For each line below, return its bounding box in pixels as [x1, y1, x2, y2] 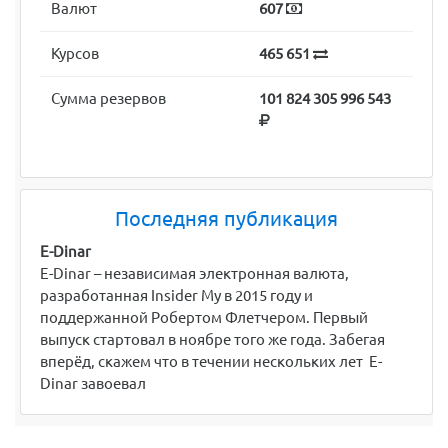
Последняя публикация [115, 207, 339, 230]
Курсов [51, 45, 100, 63]
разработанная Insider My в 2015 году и [40, 287, 313, 305]
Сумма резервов [51, 90, 167, 108]
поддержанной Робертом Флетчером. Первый [40, 309, 368, 327]
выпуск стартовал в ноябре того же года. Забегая [40, 331, 385, 349]
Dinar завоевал [40, 375, 146, 393]
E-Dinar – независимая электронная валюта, [40, 265, 349, 283]
